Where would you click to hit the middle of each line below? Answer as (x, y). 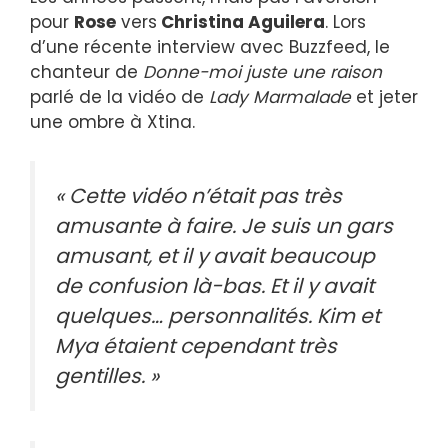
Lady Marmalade (280, 97)
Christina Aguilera (241, 22)
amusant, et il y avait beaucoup (215, 255)
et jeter (384, 97)
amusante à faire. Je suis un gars (224, 225)
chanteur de (86, 72)
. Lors (345, 22)
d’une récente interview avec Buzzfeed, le (210, 47)
